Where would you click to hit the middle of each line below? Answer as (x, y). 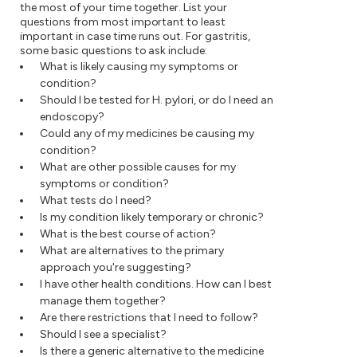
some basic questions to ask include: (114, 50)
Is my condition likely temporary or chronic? (152, 217)
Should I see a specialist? (103, 334)
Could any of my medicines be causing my (147, 133)
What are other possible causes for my (138, 167)
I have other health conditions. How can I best (156, 284)
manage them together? (103, 300)
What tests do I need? (96, 200)
